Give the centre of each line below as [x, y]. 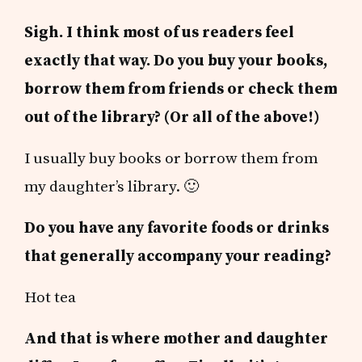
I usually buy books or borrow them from [172, 158]
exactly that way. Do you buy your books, [176, 60]
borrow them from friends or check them [181, 88]
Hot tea [51, 297]
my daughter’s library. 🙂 [112, 186]
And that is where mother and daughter [177, 338]
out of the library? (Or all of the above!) [173, 117]
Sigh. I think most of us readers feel [160, 32]
